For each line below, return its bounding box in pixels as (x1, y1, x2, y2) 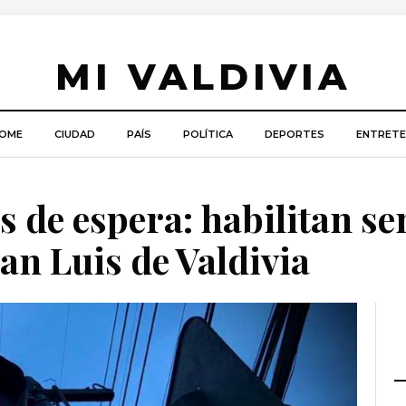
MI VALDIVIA (55, 54, 351, 99)
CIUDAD (53, 128, 95, 140)
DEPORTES (264, 128, 324, 140)
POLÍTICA (182, 128, 233, 140)
